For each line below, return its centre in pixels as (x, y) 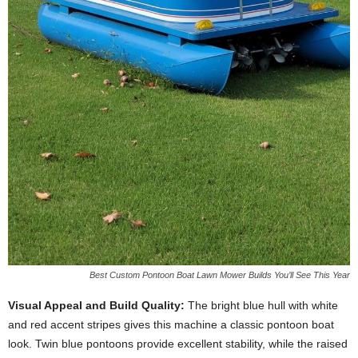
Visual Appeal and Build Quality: (96, 305)
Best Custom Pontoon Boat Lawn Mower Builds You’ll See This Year (220, 274)
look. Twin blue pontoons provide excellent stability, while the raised (178, 343)
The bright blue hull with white (261, 305)
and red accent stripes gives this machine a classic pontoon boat (171, 324)
